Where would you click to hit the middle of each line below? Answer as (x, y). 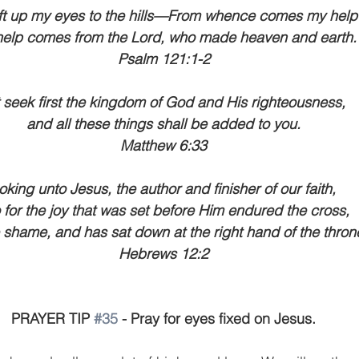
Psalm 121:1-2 (163, 59)
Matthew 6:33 (163, 145)
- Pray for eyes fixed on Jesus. (217, 319)
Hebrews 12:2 (163, 254)
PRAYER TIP (52, 319)
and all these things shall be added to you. (163, 124)
